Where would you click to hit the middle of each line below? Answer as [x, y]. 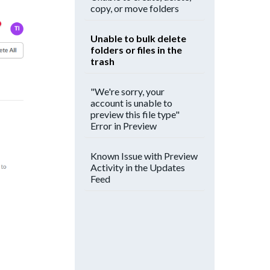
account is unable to [131, 103]
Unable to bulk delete [138, 38]
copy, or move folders [135, 8]
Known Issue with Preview [144, 156]
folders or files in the [136, 50]
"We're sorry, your [127, 91]
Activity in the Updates [138, 167]
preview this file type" [135, 114]
